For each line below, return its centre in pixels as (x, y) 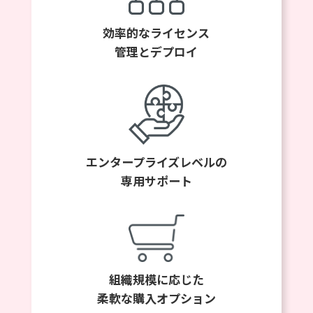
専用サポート (156, 181)
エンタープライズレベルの (156, 162)
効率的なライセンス (156, 32)
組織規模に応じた (156, 279)
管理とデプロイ (156, 51)
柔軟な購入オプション (156, 298)
